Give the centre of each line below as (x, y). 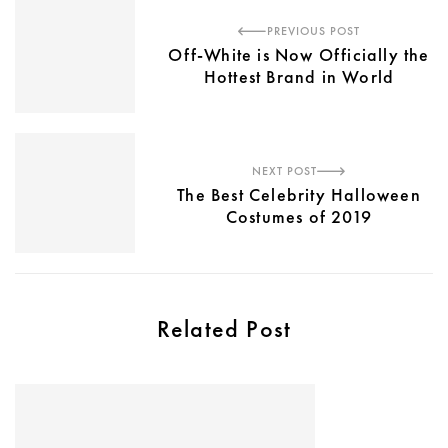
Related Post (224, 329)
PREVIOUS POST (313, 30)
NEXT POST (284, 170)
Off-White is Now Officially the (299, 54)
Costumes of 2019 (299, 216)
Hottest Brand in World (299, 76)
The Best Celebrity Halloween (299, 194)
